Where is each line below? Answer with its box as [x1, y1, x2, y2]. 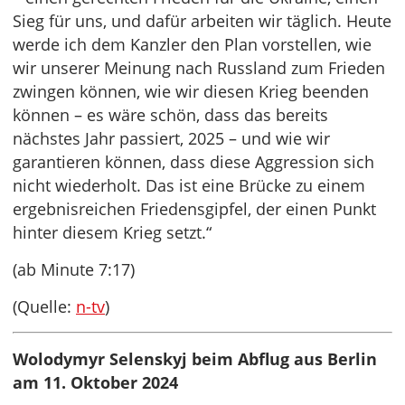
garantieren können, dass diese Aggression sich [13, 151, 374, 174]
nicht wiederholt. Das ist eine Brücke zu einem [13, 174, 365, 197]
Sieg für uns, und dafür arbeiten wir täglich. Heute [13, 10, 391, 33]
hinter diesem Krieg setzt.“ [13, 221, 212, 244]
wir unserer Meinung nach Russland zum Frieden [13, 57, 385, 80]
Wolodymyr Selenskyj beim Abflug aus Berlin [13, 348, 377, 371]
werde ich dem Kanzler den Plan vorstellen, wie [13, 33, 372, 56]
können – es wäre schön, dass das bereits [13, 104, 328, 127]
